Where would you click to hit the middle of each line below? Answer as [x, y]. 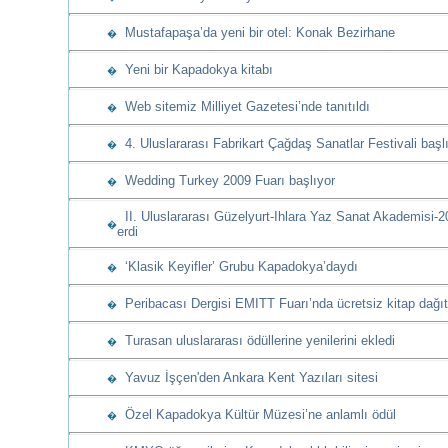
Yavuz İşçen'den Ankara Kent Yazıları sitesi [247, 377]
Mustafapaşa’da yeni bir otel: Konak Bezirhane [256, 32]
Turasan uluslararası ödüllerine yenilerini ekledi [256, 340]
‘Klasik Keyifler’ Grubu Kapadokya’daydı [237, 266]
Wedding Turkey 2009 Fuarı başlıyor [226, 180]
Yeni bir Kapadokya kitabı [195, 69]
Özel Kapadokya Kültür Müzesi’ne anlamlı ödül [256, 414]
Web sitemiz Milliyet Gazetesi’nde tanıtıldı [243, 106]
